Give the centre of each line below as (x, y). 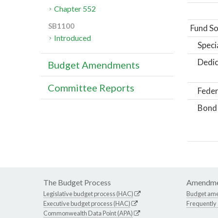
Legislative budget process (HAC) (88, 193)
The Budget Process (77, 182)
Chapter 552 (75, 9)
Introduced (73, 38)
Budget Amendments (94, 65)
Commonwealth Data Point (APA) (88, 213)
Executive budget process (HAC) (87, 203)
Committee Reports (91, 88)
